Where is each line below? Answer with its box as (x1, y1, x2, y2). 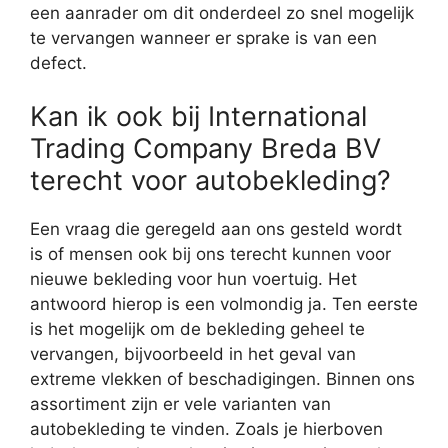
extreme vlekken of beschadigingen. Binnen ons (30, 369, 415, 389)
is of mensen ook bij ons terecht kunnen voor (30, 244, 391, 264)
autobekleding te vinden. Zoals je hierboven (30, 419, 383, 439)
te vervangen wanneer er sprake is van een (30, 27, 377, 48)
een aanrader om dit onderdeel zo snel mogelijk (30, 2, 414, 23)
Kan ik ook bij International (30, 100, 367, 133)
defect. (30, 52, 87, 73)
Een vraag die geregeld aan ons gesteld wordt (30, 219, 402, 239)
